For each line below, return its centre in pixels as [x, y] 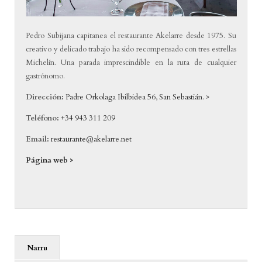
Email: [38, 139]
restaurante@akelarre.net [92, 139]
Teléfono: [44, 118]
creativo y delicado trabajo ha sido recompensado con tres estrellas [131, 49]
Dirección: [45, 97]
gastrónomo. [46, 76]
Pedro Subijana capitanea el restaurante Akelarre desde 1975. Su [131, 35]
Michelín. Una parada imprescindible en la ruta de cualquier [131, 62]
